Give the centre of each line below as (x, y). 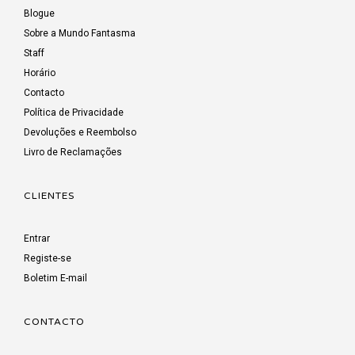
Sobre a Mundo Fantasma (80, 33)
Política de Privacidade (74, 112)
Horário (40, 73)
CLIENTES (49, 195)
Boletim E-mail (55, 278)
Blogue (39, 13)
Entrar (37, 238)
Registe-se (48, 258)
